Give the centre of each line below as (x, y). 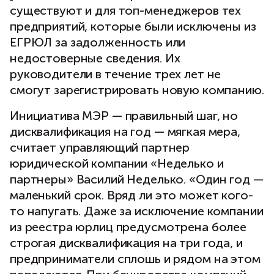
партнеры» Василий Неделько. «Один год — (137, 180)
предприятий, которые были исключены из (133, 27)
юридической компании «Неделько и (117, 164)
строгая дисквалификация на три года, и (126, 243)
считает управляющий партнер (100, 148)
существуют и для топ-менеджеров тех (126, 11)
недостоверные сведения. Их (95, 58)
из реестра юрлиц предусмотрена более (128, 227)
